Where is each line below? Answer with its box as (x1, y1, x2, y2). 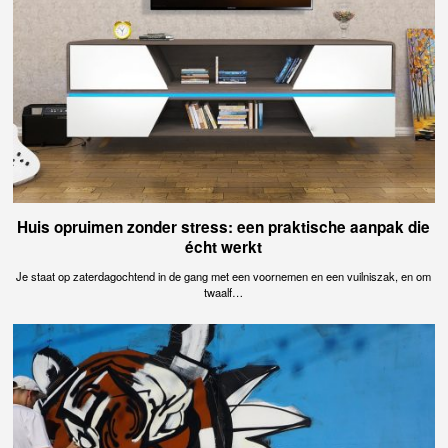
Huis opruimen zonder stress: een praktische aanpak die (17, 215, 431, 238)
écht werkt (185, 235, 263, 258)
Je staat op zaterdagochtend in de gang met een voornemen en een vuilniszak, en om (16, 268, 432, 285)
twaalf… (204, 284, 244, 301)
